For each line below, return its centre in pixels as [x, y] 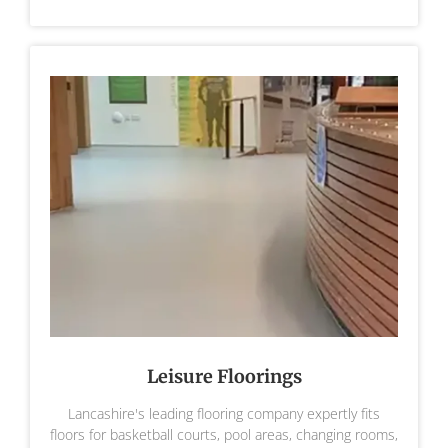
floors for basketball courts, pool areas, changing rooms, [224, 435]
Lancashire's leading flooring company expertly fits [224, 414]
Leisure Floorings [224, 377]
